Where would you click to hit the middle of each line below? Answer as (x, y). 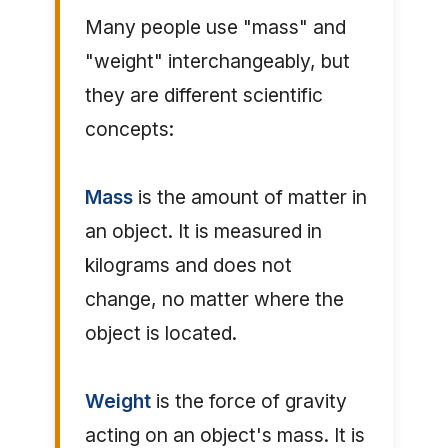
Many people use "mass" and (215, 27)
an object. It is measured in (203, 231)
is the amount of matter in (249, 197)
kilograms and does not (188, 265)
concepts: (129, 129)
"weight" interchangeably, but (217, 61)
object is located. (160, 333)
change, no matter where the (214, 299)
